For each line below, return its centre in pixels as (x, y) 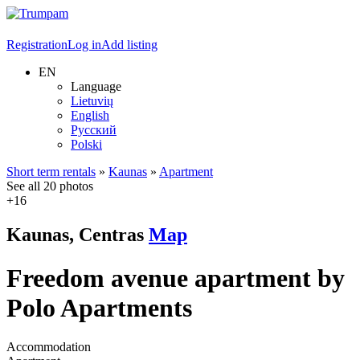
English (90, 116)
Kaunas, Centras (78, 235)
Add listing (129, 45)
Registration (37, 45)
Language (96, 87)
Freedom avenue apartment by (176, 278)
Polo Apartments (99, 307)
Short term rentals (51, 172)
